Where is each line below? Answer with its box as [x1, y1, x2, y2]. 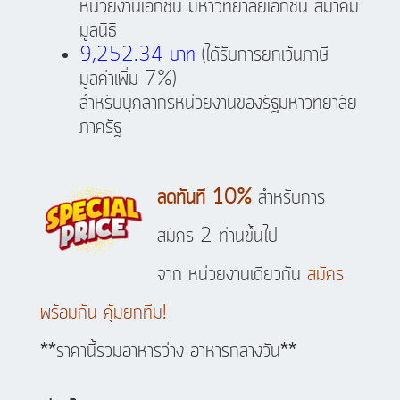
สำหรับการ [251, 184, 325, 213]
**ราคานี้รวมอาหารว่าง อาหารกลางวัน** [39, 337, 296, 367]
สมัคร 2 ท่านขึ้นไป [156, 222, 278, 252]
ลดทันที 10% [156, 184, 252, 213]
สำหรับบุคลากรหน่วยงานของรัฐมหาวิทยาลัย [79, 89, 357, 119]
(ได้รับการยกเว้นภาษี [195, 41, 329, 71]
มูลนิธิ [79, 17, 117, 46]
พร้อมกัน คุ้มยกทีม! [39, 299, 166, 329]
